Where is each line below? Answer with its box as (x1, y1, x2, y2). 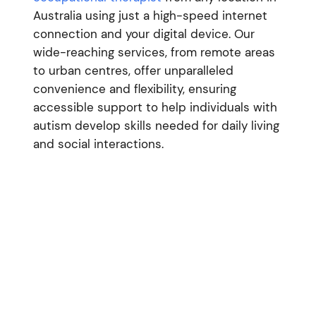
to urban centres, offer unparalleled (32, 62, 233, 78)
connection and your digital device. (32, 25, 231, 42)
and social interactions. (32, 135, 164, 152)
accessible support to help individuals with (32, 99, 277, 115)
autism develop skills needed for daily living (32, 117, 279, 133)
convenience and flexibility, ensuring (32, 80, 236, 97)
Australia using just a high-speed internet (32, 7, 267, 23)
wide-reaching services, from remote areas (32, 44, 275, 60)
